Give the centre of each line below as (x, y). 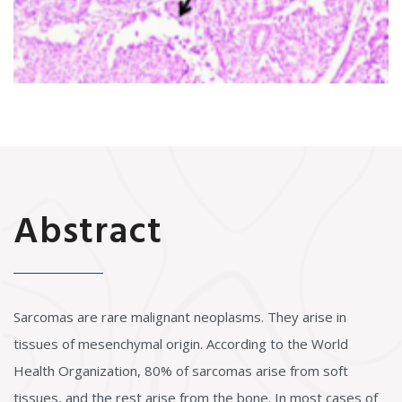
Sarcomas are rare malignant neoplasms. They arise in (180, 317)
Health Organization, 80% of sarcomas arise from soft (181, 371)
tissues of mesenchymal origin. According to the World (181, 344)
